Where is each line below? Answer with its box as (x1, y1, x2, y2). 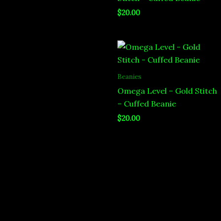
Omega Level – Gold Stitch (117, 86, 217, 96)
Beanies (117, 72, 142, 81)
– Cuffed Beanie (117, 99, 176, 109)
